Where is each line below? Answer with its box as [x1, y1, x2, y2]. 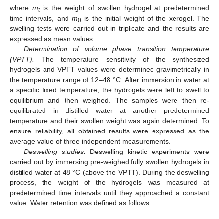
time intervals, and [10, 14, 72, 22]
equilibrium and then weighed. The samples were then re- [10, 96, 209, 104]
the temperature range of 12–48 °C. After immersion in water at [10, 75, 209, 84]
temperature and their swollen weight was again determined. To [10, 116, 209, 125]
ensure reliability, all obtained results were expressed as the [10, 127, 209, 135]
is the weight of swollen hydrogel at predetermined [40, 3, 210, 12]
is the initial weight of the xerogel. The [81, 14, 210, 22]
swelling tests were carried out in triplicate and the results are [10, 24, 209, 32]
